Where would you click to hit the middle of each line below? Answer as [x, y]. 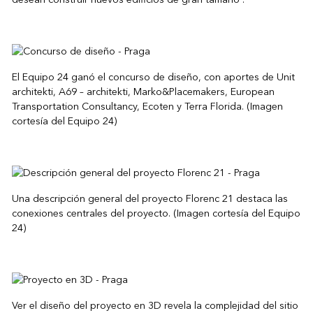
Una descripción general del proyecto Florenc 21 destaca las [150, 199]
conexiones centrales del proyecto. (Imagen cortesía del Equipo [156, 214]
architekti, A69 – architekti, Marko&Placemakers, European [143, 92]
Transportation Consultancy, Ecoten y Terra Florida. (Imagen [147, 107]
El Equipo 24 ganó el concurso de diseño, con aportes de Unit [153, 78]
